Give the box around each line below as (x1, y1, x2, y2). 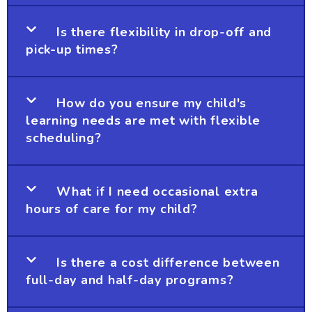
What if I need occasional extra (56, 183, 258, 201)
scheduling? (26, 130, 102, 147)
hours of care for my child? (26, 201, 198, 218)
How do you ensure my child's (56, 95, 247, 112)
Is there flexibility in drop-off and (56, 24, 272, 41)
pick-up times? (26, 41, 118, 58)
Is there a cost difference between (56, 254, 280, 272)
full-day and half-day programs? (26, 272, 234, 289)
